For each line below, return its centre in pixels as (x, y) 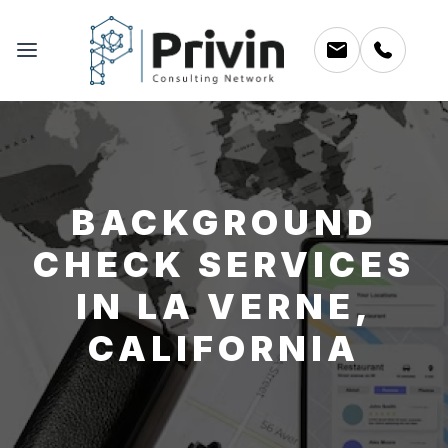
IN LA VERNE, (224, 305)
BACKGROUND (224, 221)
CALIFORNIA (224, 347)
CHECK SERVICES (224, 263)
